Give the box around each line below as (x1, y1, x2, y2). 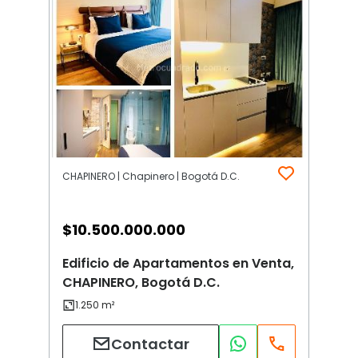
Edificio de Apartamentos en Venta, (62, 254, 294, 273)
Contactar (111, 333, 189, 354)
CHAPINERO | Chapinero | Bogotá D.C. (62, 169, 240, 184)
